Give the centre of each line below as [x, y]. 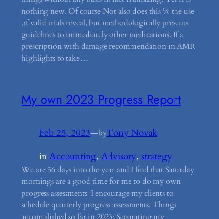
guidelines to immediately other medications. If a [102, 35]
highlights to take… [55, 58]
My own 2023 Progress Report [101, 99]
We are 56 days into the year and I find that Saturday [108, 170]
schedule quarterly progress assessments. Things [99, 205]
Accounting [73, 156]
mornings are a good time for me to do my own [101, 181]
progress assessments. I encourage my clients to [97, 193]
